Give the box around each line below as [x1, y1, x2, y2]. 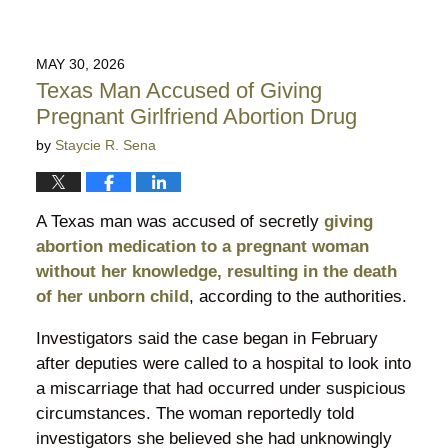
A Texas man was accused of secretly [35, 211, 324, 231]
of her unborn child [35, 286, 189, 306]
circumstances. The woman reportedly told [35, 403, 354, 423]
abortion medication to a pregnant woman [35, 236, 369, 256]
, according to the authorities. [188, 286, 407, 306]
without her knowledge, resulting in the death [35, 261, 397, 281]
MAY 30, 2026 [35, 55, 125, 72]
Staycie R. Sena [54, 136, 156, 153]
